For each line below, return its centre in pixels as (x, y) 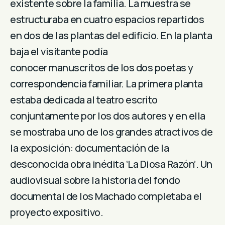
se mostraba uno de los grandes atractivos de (111, 132)
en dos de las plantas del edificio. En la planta (111, 36)
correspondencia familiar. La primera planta (106, 84)
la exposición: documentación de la (89, 148)
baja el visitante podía (59, 52)
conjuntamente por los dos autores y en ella (108, 116)
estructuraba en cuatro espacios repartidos (107, 20)
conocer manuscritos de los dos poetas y (102, 68)
